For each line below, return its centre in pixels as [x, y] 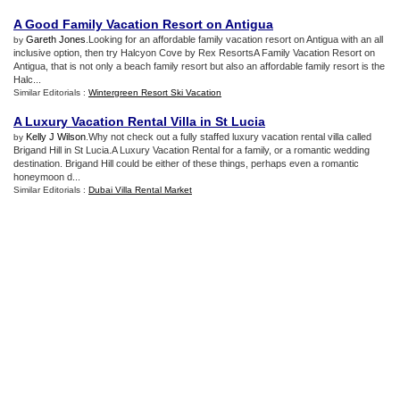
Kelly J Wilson [56, 137]
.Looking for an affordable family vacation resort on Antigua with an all [234, 39]
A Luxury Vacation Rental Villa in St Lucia [139, 121]
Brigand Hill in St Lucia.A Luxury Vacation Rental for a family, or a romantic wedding [192, 150]
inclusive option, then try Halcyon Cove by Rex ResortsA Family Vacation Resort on [194, 53]
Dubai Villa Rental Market [140, 190]
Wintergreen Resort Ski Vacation [155, 92]
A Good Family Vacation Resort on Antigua [143, 24]
